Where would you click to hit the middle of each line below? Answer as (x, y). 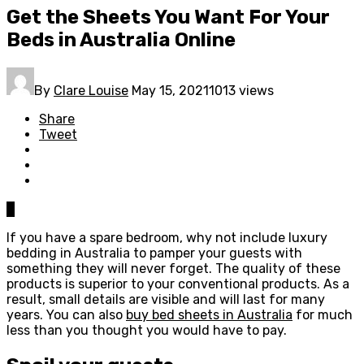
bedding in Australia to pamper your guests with (154, 253)
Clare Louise (91, 90)
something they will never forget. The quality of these (173, 268)
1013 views (241, 90)
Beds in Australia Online (121, 39)
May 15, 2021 (170, 90)
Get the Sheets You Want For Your (168, 17)
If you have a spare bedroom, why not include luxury (167, 237)
